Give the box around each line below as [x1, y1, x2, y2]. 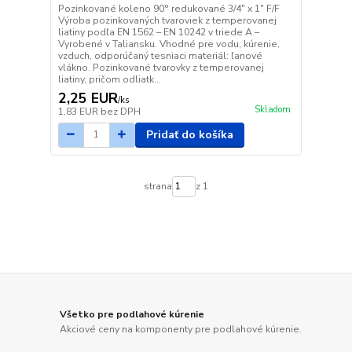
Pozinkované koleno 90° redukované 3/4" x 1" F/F [57, 2, 280, 15]
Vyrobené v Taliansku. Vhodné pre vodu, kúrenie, [57, 37, 280, 50]
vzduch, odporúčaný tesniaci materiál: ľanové [57, 49, 262, 62]
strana [143, 180, 172, 193]
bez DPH [100, 104, 141, 118]
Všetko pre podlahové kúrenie [60, 307, 205, 321]
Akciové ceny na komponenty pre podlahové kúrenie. [60, 323, 302, 336]
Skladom [254, 104, 291, 116]
